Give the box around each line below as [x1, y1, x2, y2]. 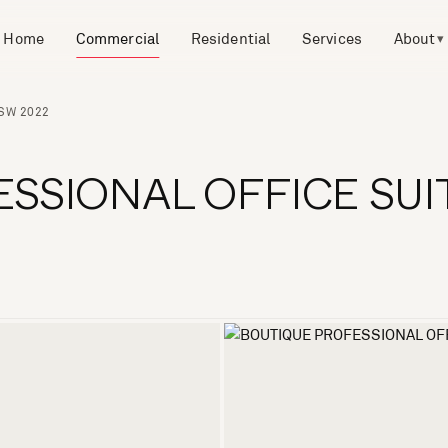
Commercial [76, 28, 159, 48]
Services [302, 28, 362, 48]
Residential [191, 28, 270, 48]
